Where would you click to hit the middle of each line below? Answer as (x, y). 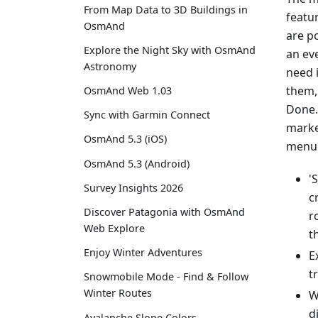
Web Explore (114, 229)
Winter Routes (118, 293)
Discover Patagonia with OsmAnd (164, 212)
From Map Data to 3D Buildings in (166, 9)
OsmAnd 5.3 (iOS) (125, 139)
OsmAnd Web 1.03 (128, 91)
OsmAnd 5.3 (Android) (137, 163)
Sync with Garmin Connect (147, 115)
